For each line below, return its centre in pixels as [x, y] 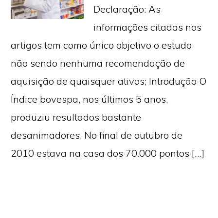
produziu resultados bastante [76, 117]
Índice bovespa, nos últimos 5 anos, [90, 99]
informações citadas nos [148, 27]
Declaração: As [127, 9]
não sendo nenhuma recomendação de [98, 63]
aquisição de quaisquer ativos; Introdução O [109, 81]
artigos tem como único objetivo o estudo [101, 45]
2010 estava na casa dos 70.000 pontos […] [108, 153]
